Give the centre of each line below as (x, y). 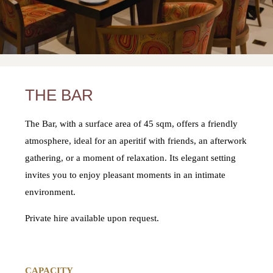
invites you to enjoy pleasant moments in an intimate (126, 175)
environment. (51, 192)
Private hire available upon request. (92, 218)
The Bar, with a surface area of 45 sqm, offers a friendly (132, 124)
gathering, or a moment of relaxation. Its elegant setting (131, 158)
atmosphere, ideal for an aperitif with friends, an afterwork (136, 141)
